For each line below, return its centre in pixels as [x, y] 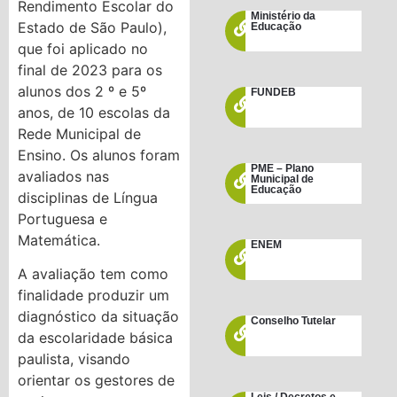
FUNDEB [274, 93]
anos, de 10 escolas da [94, 112]
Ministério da [284, 16]
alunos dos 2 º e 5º [82, 91]
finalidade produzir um [94, 296]
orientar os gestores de [97, 381]
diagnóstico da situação [99, 317]
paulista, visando [74, 359]
